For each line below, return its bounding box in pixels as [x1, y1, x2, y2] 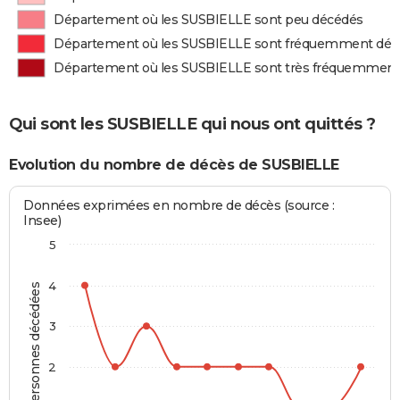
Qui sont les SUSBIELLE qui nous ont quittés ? [9, 113, 376, 134]
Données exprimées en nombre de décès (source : [23, 197, 335, 214]
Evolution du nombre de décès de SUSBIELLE [9, 155, 339, 173]
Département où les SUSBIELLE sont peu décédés [54, 12, 363, 28]
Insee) [23, 212, 62, 229]
